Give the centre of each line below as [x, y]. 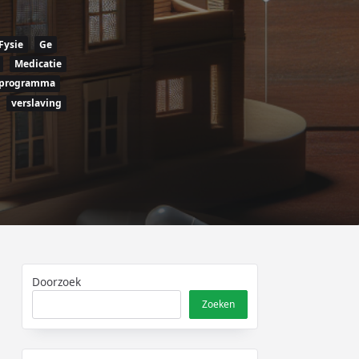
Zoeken [218, 305]
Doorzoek [57, 282]
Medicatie [38, 63]
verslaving [36, 103]
